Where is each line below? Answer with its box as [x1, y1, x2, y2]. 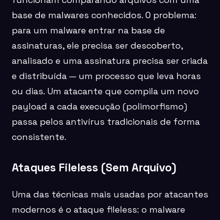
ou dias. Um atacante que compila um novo [12, 85, 199, 97]
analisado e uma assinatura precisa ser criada [12, 55, 208, 66]
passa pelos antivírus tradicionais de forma [12, 115, 200, 127]
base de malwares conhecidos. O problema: [12, 9, 196, 21]
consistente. [12, 131, 66, 142]
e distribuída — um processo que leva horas [12, 70, 201, 82]
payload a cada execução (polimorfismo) [12, 100, 187, 112]
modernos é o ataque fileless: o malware [12, 204, 185, 216]
